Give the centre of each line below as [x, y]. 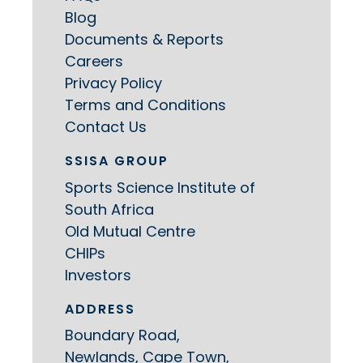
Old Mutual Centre [130, 231]
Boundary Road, [122, 335]
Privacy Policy [113, 83]
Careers [94, 62]
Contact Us [106, 127]
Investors [98, 275]
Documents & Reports [144, 40]
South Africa [109, 209]
